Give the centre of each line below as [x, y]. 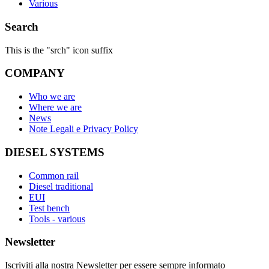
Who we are [52, 97]
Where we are [55, 107]
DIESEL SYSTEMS [55, 152]
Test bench [49, 208]
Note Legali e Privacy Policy [83, 129]
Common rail [54, 175]
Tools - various [57, 219]
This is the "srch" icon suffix [59, 50]
